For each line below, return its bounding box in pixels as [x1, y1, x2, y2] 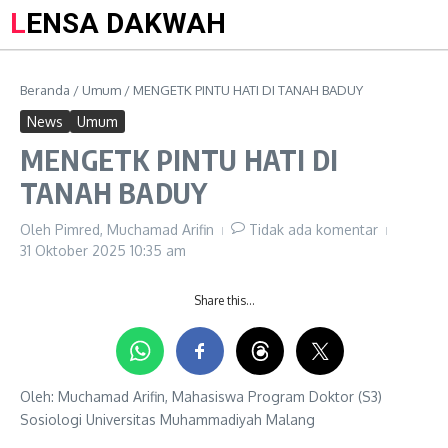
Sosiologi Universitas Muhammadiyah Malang [20, 411, 315, 428]
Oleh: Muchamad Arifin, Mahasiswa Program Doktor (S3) [20, 388, 382, 405]
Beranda [20, 82, 70, 98]
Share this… [193, 293, 255, 308]
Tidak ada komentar [249, 221, 378, 238]
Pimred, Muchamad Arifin [55, 221, 214, 238]
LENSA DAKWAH [26, 7, 226, 40]
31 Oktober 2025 [20, 242, 130, 259]
